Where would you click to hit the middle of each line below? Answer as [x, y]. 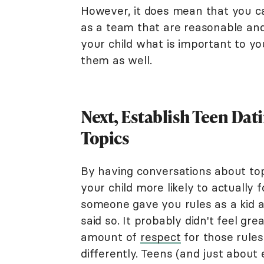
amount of [111, 237]
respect [161, 237]
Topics [105, 138]
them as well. [116, 60]
